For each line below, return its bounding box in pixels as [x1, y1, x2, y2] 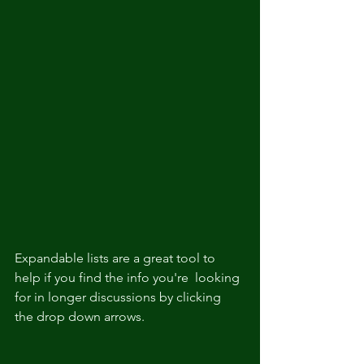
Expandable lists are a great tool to [15, 250, 219, 266]
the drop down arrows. [15, 309, 145, 325]
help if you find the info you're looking [15, 270, 243, 286]
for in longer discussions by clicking [15, 289, 224, 305]
